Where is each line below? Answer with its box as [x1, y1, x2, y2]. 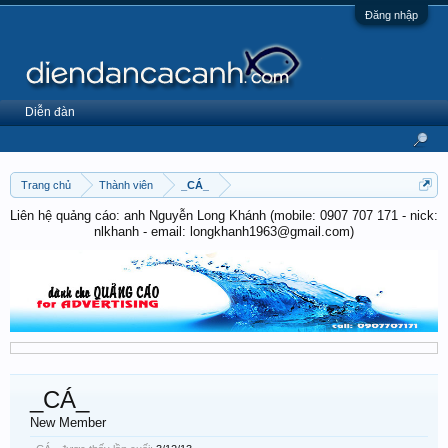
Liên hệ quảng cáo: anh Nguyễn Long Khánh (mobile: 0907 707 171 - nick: [10, 208, 438, 223]
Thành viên [99, 179, 153, 191]
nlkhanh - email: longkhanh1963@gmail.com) [94, 224, 354, 239]
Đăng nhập [365, 9, 418, 21]
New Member [30, 414, 106, 430]
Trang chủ [21, 179, 71, 191]
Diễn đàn [25, 105, 75, 119]
